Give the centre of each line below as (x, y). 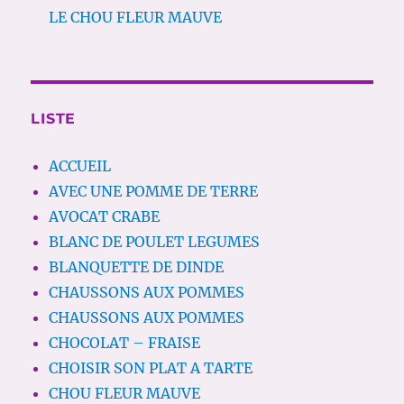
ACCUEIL (80, 166)
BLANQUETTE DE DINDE (137, 267)
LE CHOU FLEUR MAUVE (136, 18)
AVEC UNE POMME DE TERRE (154, 192)
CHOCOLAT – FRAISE (125, 343)
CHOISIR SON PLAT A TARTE (151, 368)
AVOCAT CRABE (105, 217)
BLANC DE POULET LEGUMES (155, 242)
